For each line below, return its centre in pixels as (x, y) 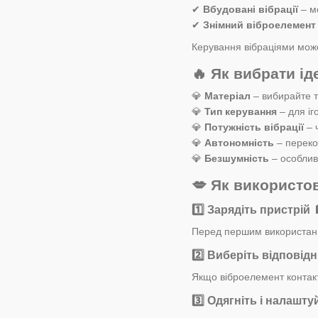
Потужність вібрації (254, 127)
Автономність (239, 142)
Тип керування (241, 111)
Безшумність (237, 158)
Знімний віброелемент (259, 25)
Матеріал (227, 95)
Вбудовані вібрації (251, 10)
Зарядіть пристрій (259, 209)
